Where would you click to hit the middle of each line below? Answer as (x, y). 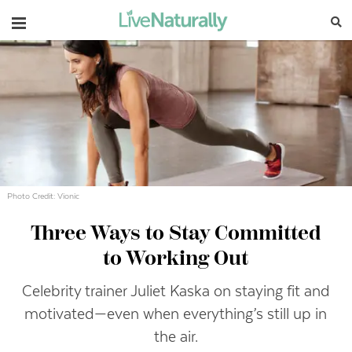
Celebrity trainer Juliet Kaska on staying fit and (176, 291)
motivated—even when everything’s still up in (176, 313)
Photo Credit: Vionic (44, 196)
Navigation (51, 20)
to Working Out (176, 259)
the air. (176, 336)
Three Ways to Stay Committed (176, 234)
